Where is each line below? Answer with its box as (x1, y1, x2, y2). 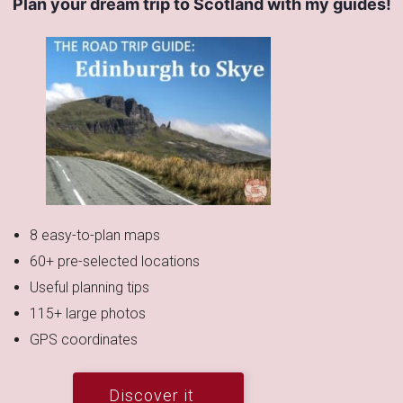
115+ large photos (30, 305, 150, 323)
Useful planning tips (30, 279, 150, 297)
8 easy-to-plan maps (30, 227, 161, 245)
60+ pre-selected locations (30, 253, 201, 271)
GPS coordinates (30, 331, 142, 349)
